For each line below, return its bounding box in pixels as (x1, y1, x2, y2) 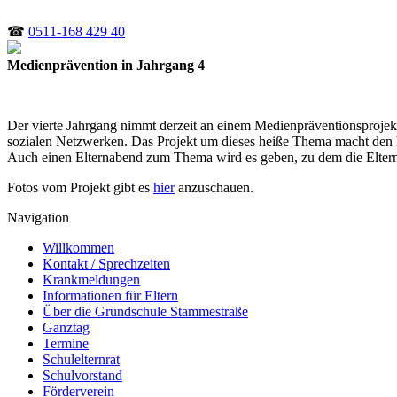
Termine (43, 336, 89, 351)
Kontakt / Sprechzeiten (43, 256, 170, 271)
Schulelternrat (43, 352, 120, 367)
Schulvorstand (43, 368, 122, 383)
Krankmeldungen (43, 272, 140, 287)
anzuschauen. (175, 180, 253, 195)
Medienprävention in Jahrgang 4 (7, 58, 205, 73)
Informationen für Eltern (43, 288, 178, 303)
